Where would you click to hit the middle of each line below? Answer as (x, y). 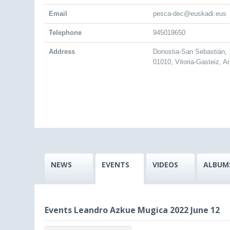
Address (62, 52)
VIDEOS (165, 165)
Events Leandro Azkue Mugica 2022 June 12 (132, 210)
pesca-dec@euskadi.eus (190, 14)
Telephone (65, 33)
